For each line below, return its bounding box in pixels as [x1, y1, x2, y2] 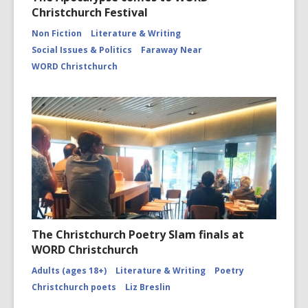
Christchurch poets [32, 281, 116, 293]
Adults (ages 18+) [32, 265, 107, 276]
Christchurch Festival [32, 5, 148, 20]
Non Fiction [32, 27, 82, 39]
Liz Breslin [125, 281, 170, 293]
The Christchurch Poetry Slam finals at [32, 227, 244, 242]
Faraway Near [141, 44, 202, 56]
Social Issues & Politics [32, 44, 132, 56]
